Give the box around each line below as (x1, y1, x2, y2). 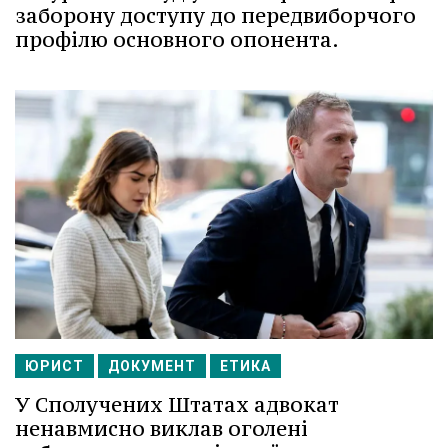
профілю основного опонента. (15, 25, 339, 53)
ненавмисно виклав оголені (15, 414, 308, 442)
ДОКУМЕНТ (108, 357, 196, 374)
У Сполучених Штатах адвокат (15, 390, 339, 418)
